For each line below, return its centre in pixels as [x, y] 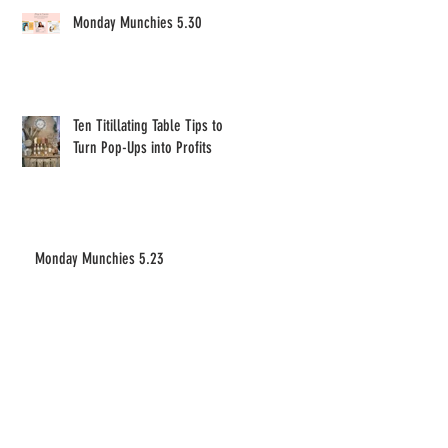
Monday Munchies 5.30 [137, 23]
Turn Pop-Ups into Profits [142, 148]
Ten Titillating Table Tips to [148, 126]
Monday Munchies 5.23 [99, 259]
